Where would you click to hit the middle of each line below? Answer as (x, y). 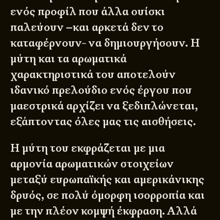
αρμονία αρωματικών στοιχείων (92, 164)
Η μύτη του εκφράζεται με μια (88, 148)
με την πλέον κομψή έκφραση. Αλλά (104, 211)
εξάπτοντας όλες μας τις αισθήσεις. (103, 122)
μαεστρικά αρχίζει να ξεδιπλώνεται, (104, 106)
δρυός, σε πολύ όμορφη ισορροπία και (108, 195)
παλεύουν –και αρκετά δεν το (87, 27)
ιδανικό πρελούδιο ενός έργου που (101, 90)
